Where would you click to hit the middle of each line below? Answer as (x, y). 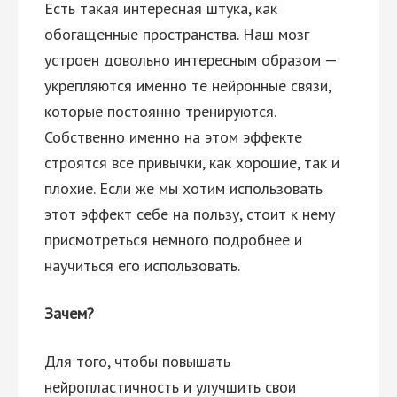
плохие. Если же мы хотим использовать (183, 188)
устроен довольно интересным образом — (191, 60)
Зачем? (69, 313)
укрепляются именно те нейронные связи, (187, 86)
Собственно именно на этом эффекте (173, 137)
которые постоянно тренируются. (160, 111)
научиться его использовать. (142, 265)
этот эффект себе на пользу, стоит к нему (190, 214)
